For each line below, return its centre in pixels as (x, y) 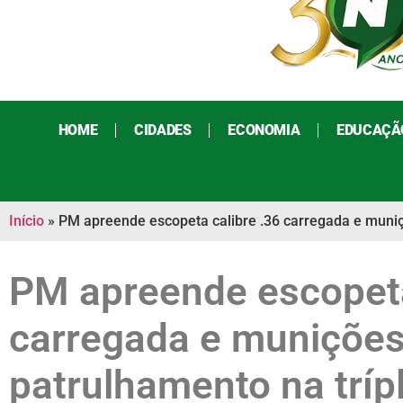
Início (27, 221)
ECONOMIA (264, 130)
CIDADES (163, 130)
